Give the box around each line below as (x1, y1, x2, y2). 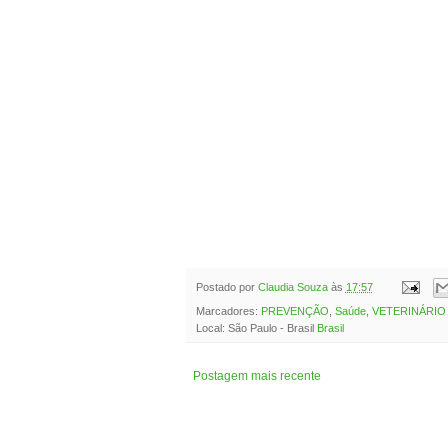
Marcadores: (195, 305, 261, 318)
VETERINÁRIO (371, 305, 446, 318)
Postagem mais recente (192, 369, 321, 384)
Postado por (195, 280, 258, 293)
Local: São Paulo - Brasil (195, 322, 317, 335)
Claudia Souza (257, 280, 328, 293)
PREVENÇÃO (260, 305, 329, 318)
